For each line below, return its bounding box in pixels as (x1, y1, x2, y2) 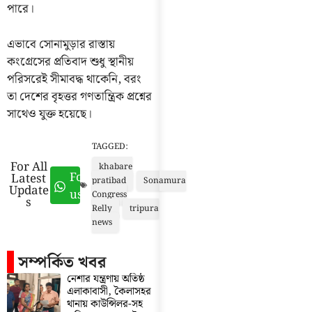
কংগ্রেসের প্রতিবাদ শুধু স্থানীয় (7, 52, 134, 72)
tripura (130, 202, 159, 216)
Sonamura (143, 174, 187, 188)
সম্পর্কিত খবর (18, 250, 107, 276)
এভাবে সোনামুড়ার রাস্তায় (7, 34, 115, 54)
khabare (99, 160, 133, 174)
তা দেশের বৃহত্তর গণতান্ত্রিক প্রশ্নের (7, 86, 152, 107)
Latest (11, 169, 47, 189)
